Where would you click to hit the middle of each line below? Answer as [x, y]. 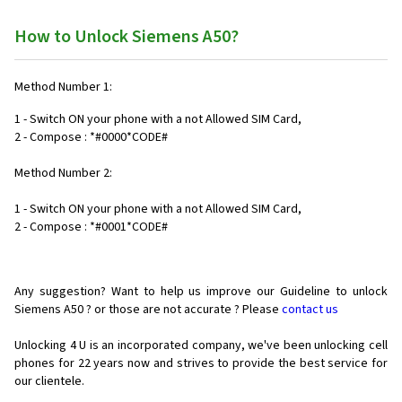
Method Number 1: [63, 87]
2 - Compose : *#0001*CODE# [91, 227]
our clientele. [49, 381]
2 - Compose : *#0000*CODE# [91, 137]
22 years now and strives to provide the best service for [233, 363]
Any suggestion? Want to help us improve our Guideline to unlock [201, 292]
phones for [44, 363]
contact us [310, 310]
